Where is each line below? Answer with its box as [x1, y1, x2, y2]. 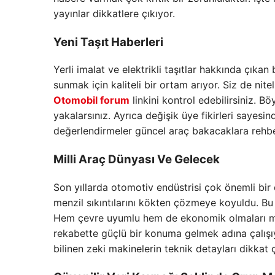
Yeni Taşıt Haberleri [53, 34, 163, 49]
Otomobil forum [53, 94, 130, 107]
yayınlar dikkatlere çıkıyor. [53, 7, 175, 20]
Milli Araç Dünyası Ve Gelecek [53, 152, 220, 167]
